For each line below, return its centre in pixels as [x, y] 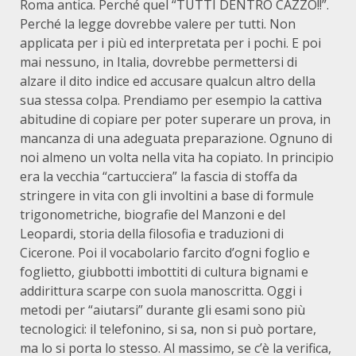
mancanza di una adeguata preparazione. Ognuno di [176, 138]
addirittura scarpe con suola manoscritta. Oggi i [161, 291]
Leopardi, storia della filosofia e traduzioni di [152, 234]
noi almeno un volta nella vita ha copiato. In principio [177, 157]
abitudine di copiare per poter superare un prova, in [175, 119]
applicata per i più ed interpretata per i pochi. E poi [170, 43]
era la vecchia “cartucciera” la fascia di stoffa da [159, 176]
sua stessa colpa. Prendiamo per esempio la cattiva [171, 100]
